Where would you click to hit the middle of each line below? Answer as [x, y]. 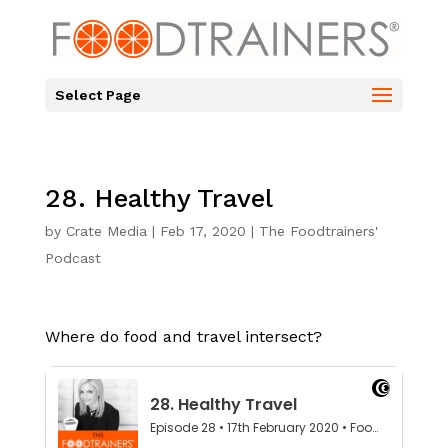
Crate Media [106, 231]
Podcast [72, 258]
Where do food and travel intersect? [183, 336]
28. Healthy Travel [158, 198]
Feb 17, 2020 [202, 231]
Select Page [97, 95]
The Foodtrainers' [318, 231]
